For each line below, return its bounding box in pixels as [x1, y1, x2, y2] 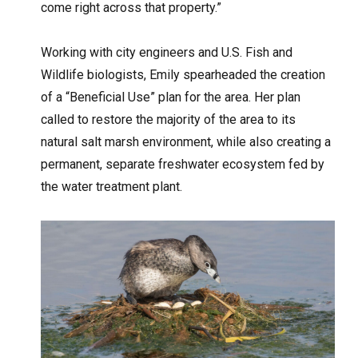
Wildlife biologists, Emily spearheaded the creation [41, 66, 326, 82]
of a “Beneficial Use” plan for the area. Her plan [41, 89, 301, 105]
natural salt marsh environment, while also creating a [41, 133, 332, 149]
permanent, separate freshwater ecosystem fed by [41, 156, 325, 172]
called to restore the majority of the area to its [41, 111, 296, 127]
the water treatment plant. [41, 178, 183, 194]
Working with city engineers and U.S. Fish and [41, 44, 293, 60]
